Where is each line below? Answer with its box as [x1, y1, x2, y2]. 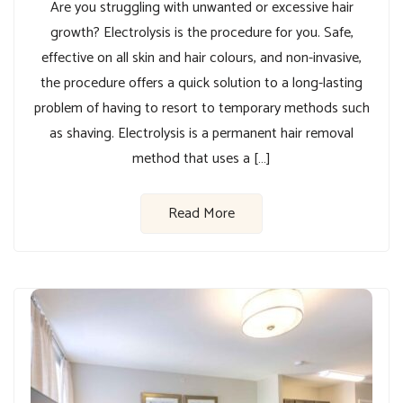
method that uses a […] [132, 146, 271, 171]
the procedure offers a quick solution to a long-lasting [40, 70, 363, 95]
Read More [168, 201, 235, 226]
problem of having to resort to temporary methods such [33, 95, 370, 121]
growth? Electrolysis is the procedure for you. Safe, [49, 20, 354, 45]
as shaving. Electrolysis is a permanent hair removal [49, 121, 354, 146]
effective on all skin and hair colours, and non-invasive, [41, 45, 362, 70]
